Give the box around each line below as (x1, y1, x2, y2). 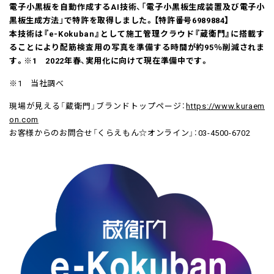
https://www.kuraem (186, 100, 265, 111)
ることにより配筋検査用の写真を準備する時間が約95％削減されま (9, 41, 265, 53)
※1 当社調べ (9, 77, 64, 89)
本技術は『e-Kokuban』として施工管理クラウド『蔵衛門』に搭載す (9, 28, 265, 39)
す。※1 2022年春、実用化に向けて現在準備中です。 (9, 54, 209, 66)
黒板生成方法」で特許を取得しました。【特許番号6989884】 (9, 14, 230, 26)
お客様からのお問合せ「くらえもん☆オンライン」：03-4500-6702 (9, 127, 251, 138)
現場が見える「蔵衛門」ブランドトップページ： (9, 100, 187, 111)
